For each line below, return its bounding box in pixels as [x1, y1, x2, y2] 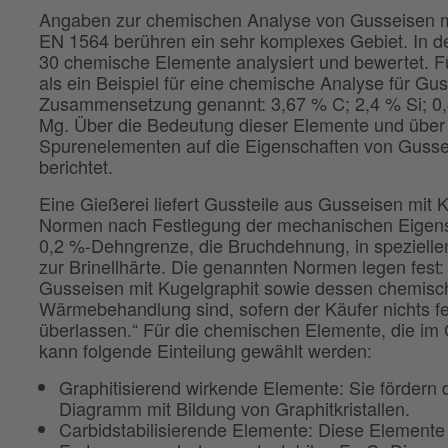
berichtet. [38, 153, 113, 180]
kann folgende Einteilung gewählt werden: [38, 337, 372, 364]
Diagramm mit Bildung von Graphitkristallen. [58, 395, 410, 422]
